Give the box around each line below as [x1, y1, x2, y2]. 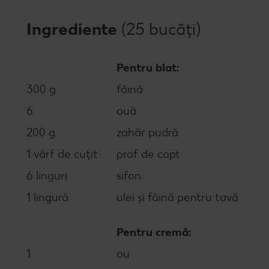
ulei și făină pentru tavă [116, 190, 238, 204]
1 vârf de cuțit [26, 147, 98, 161]
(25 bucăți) [121, 19, 201, 39]
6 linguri [26, 169, 67, 183]
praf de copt [116, 147, 180, 161]
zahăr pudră [116, 125, 178, 139]
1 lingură [26, 190, 68, 204]
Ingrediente [26, 19, 121, 39]
